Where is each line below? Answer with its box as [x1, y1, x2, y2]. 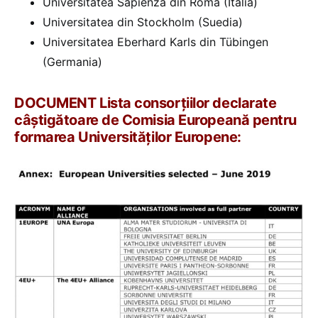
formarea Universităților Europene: [14, 128, 241, 146]
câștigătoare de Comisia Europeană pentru [14, 111, 297, 128]
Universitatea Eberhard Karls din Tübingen [43, 34, 268, 49]
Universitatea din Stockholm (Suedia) [43, 14, 243, 29]
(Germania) [43, 54, 102, 69]
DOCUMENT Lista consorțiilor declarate [14, 94, 277, 111]
